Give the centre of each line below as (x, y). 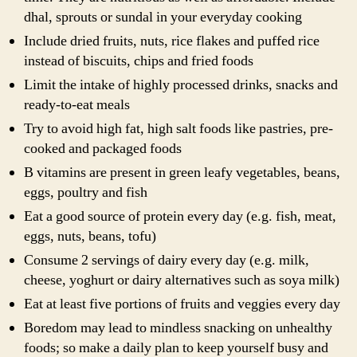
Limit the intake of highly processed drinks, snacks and (181, 84)
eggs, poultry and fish (86, 192)
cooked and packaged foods (103, 148)
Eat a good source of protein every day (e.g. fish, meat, (180, 216)
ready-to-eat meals (77, 104)
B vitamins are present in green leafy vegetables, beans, (182, 172)
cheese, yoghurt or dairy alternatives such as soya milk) (182, 280)
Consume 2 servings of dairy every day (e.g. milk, (167, 260)
